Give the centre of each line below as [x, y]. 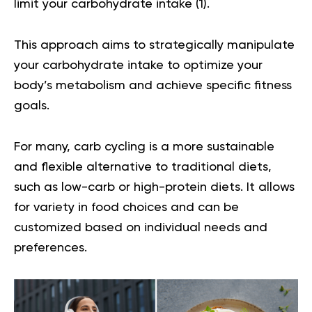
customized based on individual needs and [141, 228]
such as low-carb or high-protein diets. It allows [154, 187]
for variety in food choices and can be [126, 208]
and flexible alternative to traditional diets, [143, 167]
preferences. [50, 248]
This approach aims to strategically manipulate [154, 45]
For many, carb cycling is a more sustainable [144, 147]
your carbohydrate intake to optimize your [138, 65]
